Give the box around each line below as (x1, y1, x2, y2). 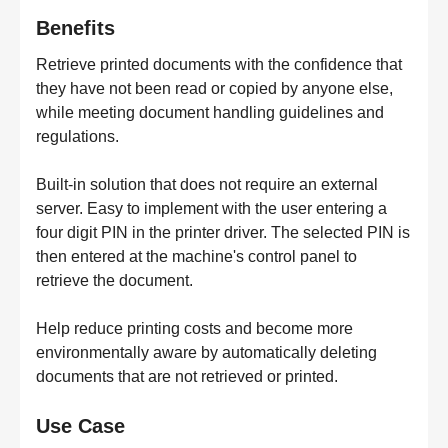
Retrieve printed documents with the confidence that (36, 56, 402, 73)
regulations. (36, 128, 119, 145)
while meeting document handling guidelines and (36, 104, 384, 121)
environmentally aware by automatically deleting (36, 344, 377, 361)
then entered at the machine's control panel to (36, 248, 357, 265)
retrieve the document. (36, 272, 193, 289)
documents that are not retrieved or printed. (36, 368, 338, 385)
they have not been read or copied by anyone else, (36, 80, 393, 97)
